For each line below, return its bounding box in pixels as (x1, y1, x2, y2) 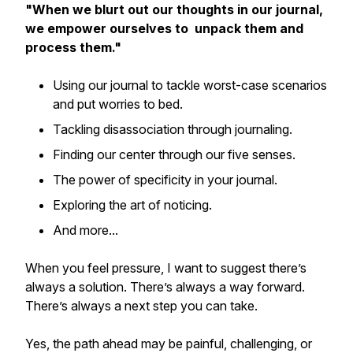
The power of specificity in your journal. (53, 172, 281, 188)
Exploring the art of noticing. (53, 197, 215, 213)
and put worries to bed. (53, 96, 186, 112)
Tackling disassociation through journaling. (53, 121, 295, 137)
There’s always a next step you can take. (25, 298, 261, 314)
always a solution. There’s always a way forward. (25, 279, 305, 295)
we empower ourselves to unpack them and (25, 20, 303, 36)
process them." (25, 39, 121, 55)
